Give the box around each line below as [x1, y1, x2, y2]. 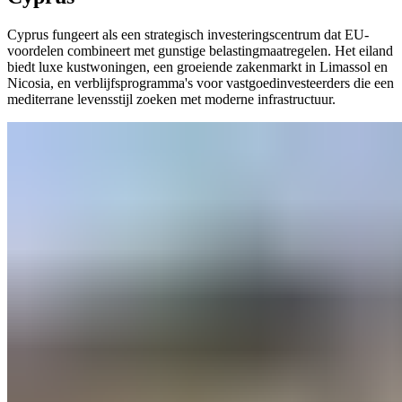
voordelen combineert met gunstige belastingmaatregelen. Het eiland [7, 42, 393, 58]
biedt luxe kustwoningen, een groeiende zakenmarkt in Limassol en [7, 58, 388, 74]
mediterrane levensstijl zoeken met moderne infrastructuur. [7, 91, 336, 107]
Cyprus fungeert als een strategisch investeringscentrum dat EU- [7, 26, 369, 42]
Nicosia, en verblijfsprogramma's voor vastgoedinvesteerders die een [7, 74, 394, 91]
